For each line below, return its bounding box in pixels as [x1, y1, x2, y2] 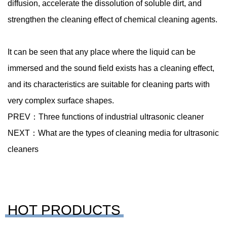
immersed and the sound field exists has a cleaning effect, [8, 64, 214, 72]
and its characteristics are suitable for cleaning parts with [8, 80, 210, 89]
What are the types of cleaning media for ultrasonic [38, 129, 219, 137]
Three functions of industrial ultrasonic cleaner [39, 112, 204, 121]
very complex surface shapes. [8, 96, 114, 105]
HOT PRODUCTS [8, 202, 121, 218]
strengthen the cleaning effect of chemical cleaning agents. [8, 15, 217, 24]
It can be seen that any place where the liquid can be [8, 48, 196, 56]
